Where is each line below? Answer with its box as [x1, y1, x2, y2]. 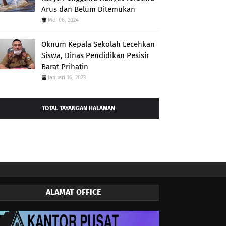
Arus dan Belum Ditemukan [41, 5, 135, 14]
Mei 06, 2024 [48, 17, 79, 23]
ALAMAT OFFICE [45, 187, 101, 197]
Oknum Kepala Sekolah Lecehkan [41, 40, 155, 49]
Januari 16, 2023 [48, 74, 86, 81]
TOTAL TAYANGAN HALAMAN [41, 105, 115, 112]
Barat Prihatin [41, 62, 88, 71]
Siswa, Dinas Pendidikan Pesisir [41, 51, 149, 60]
